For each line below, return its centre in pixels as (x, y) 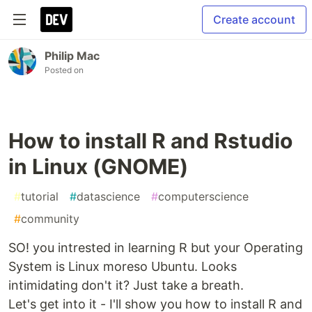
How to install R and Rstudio (150, 141)
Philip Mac (72, 56)
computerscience (203, 196)
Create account (254, 19)
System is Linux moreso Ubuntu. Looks (123, 266)
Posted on (64, 70)
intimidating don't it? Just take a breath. (126, 285)
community (50, 219)
